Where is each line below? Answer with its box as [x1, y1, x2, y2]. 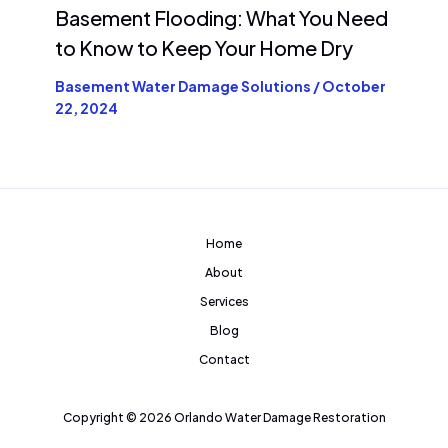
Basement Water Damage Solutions [55, 77, 311, 96]
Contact [198, 352, 250, 368]
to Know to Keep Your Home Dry [55, 35, 353, 61]
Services [199, 294, 249, 310]
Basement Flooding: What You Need [55, 5, 388, 31]
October [322, 77, 386, 96]
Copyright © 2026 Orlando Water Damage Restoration [62, 410, 386, 426]
